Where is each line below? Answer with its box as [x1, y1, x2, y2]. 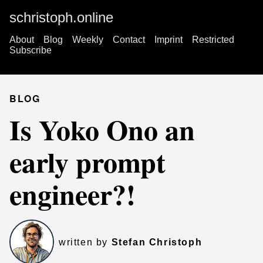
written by [59, 237, 112, 248]
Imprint [154, 35, 183, 45]
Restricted [192, 35, 234, 45]
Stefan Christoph [111, 237, 203, 248]
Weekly [72, 35, 103, 45]
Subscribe [9, 45, 52, 55]
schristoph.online [9, 9, 113, 25]
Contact [113, 35, 145, 45]
